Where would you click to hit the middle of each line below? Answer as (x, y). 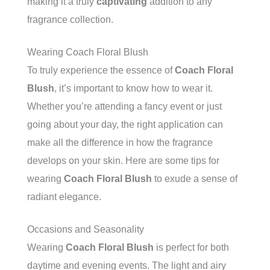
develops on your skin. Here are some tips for (123, 161)
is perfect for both (191, 247)
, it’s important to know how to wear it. (133, 88)
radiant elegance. (64, 197)
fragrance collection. (70, 20)
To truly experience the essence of (101, 70)
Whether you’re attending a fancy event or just (124, 106)
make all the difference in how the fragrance (120, 143)
